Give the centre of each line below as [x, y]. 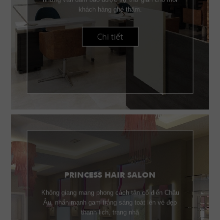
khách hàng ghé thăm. [110, 9]
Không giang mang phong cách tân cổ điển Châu [110, 192]
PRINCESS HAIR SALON [110, 176]
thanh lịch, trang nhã [110, 212]
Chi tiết [110, 37]
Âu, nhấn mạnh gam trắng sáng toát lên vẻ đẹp [110, 202]
